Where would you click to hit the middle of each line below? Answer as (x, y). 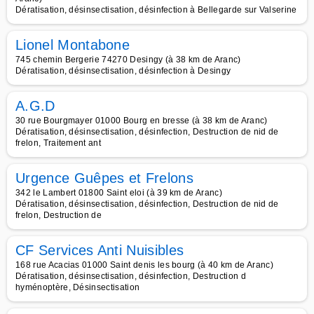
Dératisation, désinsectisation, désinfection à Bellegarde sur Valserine (156, 10)
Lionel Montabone (73, 45)
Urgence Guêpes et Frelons (104, 178)
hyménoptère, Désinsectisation (78, 287)
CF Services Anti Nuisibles (100, 250)
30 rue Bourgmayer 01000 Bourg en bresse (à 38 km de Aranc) (142, 121)
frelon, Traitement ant (59, 143)
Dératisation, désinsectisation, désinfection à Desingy (123, 71)
